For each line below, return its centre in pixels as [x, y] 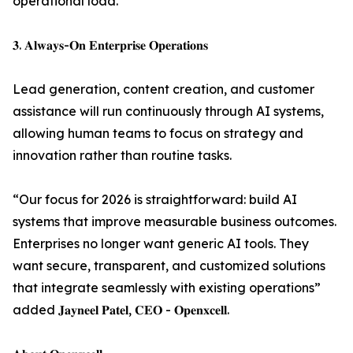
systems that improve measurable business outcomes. [175, 221]
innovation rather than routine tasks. [122, 155]
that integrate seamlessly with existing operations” [167, 288]
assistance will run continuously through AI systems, [168, 111]
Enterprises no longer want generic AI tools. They [161, 243]
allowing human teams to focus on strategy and [158, 133]
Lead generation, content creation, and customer [163, 89]
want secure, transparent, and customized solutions [169, 266]
